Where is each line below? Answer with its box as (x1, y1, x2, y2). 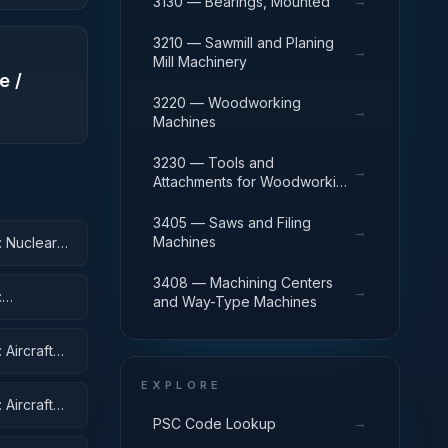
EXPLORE (141, 378, 223, 392)
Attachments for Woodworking (153, 173, 353, 190)
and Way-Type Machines (153, 293, 317, 310)
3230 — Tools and (153, 154, 274, 171)
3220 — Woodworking (153, 94, 301, 111)
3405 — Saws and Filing (153, 214, 311, 231)
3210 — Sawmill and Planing (153, 34, 334, 51)
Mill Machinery (153, 53, 247, 70)
